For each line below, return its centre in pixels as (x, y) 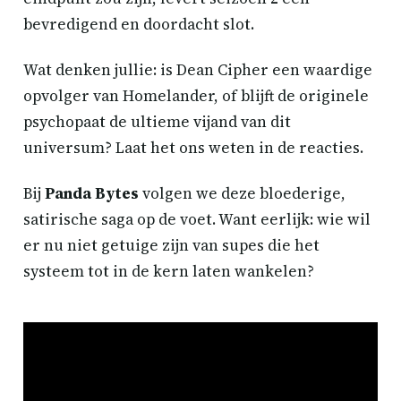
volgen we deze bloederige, (242, 193)
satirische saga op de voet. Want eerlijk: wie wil (197, 219)
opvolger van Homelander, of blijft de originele (196, 96)
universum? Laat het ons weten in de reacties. (193, 148)
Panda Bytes (92, 193)
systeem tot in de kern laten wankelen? (169, 271)
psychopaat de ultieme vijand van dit (157, 122)
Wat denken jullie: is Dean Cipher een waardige (198, 70)
